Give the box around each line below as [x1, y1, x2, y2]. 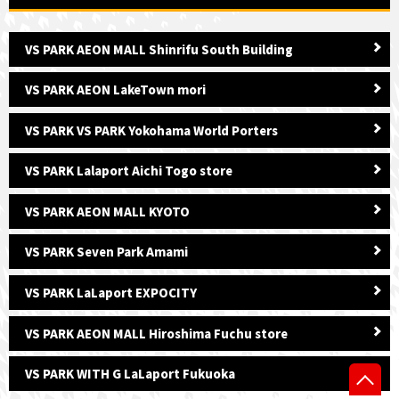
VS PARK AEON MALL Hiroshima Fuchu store [25, 324, 288, 342]
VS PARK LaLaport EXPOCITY [25, 283, 197, 301]
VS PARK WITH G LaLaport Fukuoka [25, 365, 235, 383]
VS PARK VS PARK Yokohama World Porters [25, 121, 278, 139]
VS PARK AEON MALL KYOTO [25, 202, 190, 220]
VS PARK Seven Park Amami [25, 243, 188, 261]
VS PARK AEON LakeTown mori [25, 81, 206, 99]
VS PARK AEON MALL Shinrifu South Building [25, 40, 293, 58]
